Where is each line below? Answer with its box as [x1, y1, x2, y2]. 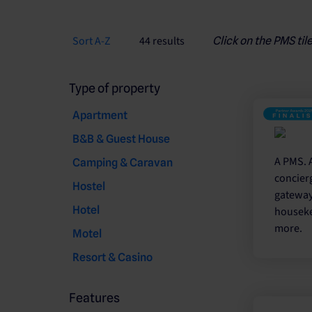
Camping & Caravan [72, 155, 173, 169]
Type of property [69, 80, 160, 95]
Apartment [72, 108, 127, 122]
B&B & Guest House [72, 132, 170, 146]
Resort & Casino [72, 250, 153, 264]
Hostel [72, 179, 105, 193]
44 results [139, 33, 185, 49]
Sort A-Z [72, 33, 111, 49]
